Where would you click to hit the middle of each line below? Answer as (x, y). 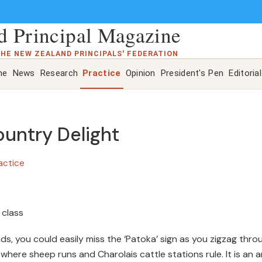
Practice (102, 73)
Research (59, 73)
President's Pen (192, 73)
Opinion (140, 73)
